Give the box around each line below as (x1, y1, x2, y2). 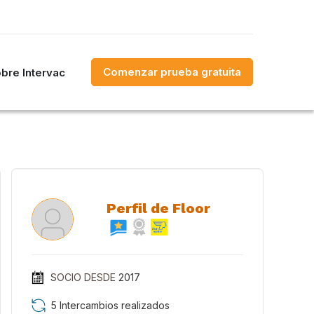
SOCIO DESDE (50, 271, 116, 283)
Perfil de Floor (107, 200, 210, 217)
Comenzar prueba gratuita (103, 65, 241, 78)
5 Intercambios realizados (51, 299, 170, 311)
